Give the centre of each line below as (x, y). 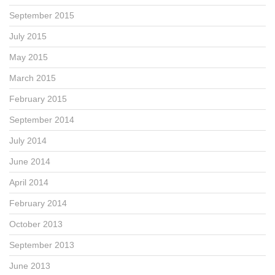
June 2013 (30, 265)
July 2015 (28, 36)
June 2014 (30, 161)
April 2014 (29, 182)
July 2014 (28, 140)
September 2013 (42, 245)
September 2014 (42, 119)
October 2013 (36, 224)
